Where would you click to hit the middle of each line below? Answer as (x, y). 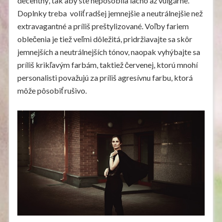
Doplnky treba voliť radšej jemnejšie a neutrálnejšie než (110, 13)
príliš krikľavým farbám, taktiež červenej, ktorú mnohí (107, 65)
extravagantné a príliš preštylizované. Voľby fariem (103, 26)
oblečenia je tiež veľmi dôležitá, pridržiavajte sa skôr (105, 39)
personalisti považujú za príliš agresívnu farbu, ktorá (105, 78)
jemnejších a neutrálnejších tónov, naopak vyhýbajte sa (109, 52)
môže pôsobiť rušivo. (52, 91)
